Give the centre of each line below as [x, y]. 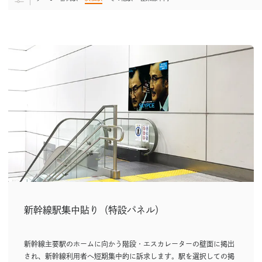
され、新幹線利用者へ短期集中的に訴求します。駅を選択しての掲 [129, 256]
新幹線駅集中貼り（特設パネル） [94, 210]
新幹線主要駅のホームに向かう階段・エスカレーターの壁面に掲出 [129, 244]
